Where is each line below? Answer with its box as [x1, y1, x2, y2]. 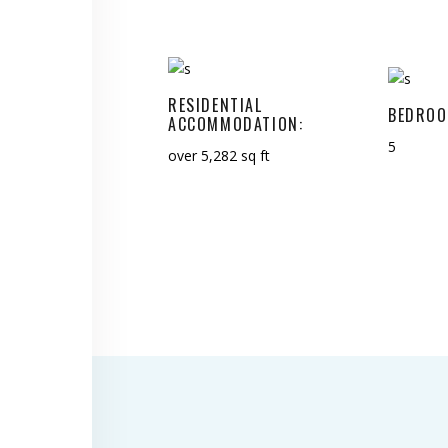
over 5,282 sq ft [168, 145, 270, 165]
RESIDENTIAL [168, 92, 263, 117]
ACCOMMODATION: [168, 111, 304, 136]
